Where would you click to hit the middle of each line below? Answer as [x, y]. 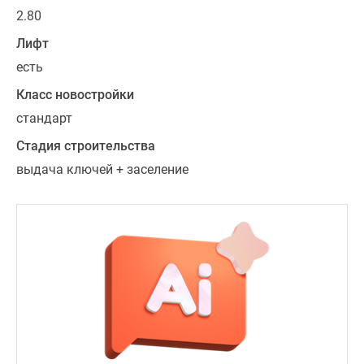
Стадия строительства [86, 146]
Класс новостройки [75, 95]
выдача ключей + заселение [102, 169]
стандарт [44, 118]
